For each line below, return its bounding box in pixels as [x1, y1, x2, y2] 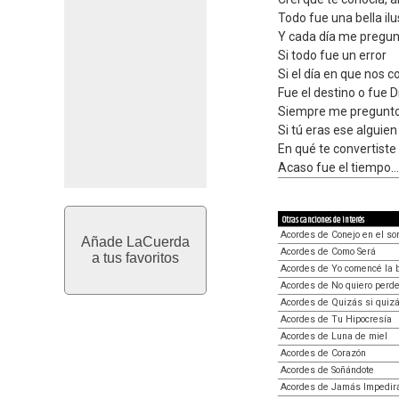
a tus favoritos [92, 250, 179, 265]
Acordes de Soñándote [281, 364, 374, 376]
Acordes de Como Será [281, 246, 376, 257]
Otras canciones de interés [282, 213, 364, 227]
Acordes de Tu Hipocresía [281, 313, 392, 325]
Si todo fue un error [278, 48, 387, 62]
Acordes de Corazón [281, 347, 366, 359]
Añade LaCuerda [81, 234, 190, 249]
